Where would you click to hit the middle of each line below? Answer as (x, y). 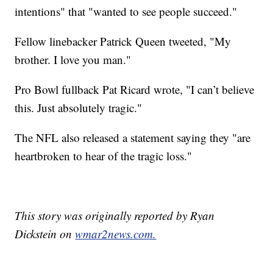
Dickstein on (45, 234)
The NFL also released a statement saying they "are (133, 138)
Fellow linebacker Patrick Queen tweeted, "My (123, 41)
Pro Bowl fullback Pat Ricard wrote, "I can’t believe (135, 90)
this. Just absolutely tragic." (79, 108)
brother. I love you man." (73, 60)
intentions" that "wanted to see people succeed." (126, 12)
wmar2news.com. (116, 234)
